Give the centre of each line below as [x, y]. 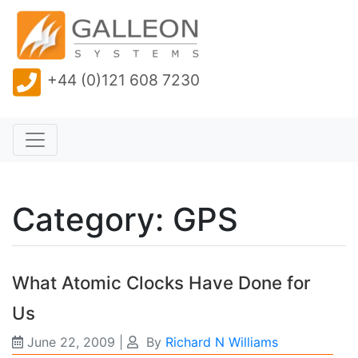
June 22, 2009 [71, 342]
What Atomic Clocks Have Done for [161, 282]
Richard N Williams [222, 342]
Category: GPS [125, 219]
